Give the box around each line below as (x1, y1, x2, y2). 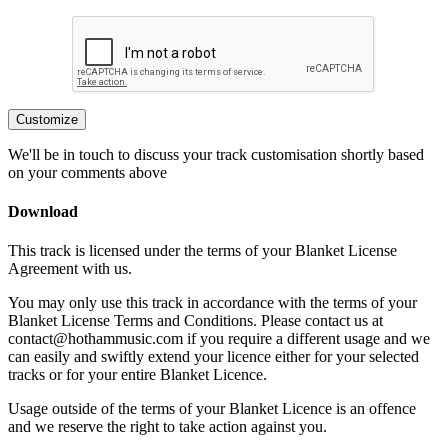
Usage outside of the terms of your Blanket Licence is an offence (8, 400, 416, 418)
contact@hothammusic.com (8, 330, 183, 348)
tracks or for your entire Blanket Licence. (8, 366, 267, 384)
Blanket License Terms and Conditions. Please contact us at (8, 312, 383, 330)
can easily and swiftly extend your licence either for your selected (8, 348, 419, 366)
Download (8, 203, 78, 221)
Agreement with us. (8, 260, 132, 278)
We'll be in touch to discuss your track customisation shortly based (8, 145, 424, 163)
